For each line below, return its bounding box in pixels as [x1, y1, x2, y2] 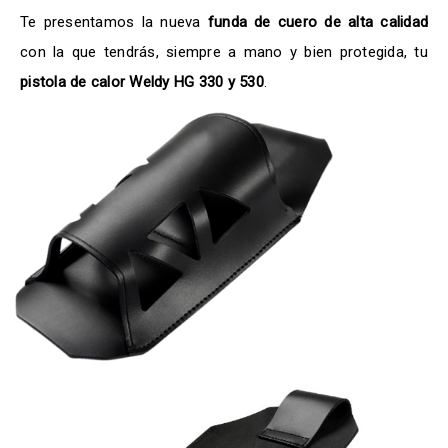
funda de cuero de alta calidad [207, 13, 429, 32]
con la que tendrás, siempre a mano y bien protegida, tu [20, 43, 428, 62]
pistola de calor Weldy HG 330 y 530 [20, 73, 264, 92]
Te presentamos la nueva [20, 13, 208, 32]
